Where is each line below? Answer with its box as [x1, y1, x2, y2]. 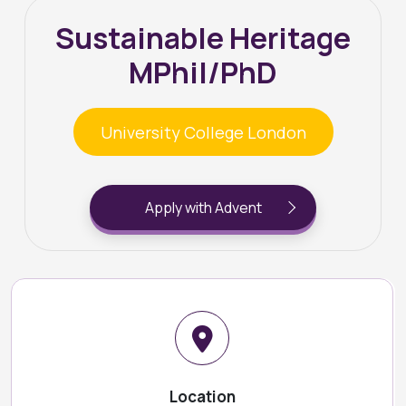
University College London [100, 121, 306, 143]
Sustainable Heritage [55, 18, 351, 58]
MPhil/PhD [129, 53, 277, 92]
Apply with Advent [144, 198, 262, 217]
